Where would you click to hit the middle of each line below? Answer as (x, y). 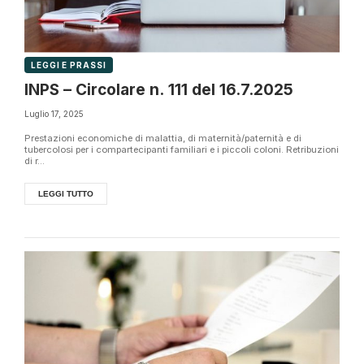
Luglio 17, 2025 (54, 114)
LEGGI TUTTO (66, 194)
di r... (35, 161)
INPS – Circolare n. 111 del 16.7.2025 (159, 90)
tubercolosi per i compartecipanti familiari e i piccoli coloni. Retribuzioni (182, 149)
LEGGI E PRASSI (69, 65)
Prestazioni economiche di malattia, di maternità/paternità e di (163, 138)
